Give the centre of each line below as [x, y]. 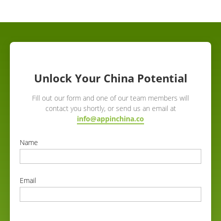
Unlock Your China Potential [110, 78]
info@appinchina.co [110, 118]
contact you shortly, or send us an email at [110, 108]
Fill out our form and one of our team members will [110, 98]
